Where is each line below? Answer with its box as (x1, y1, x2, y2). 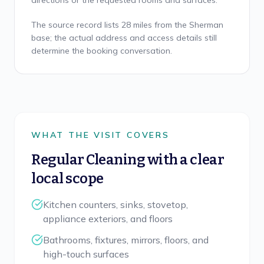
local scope (31, 170, 104, 187)
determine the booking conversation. (31, 45, 172, 56)
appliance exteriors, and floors (43, 213, 173, 225)
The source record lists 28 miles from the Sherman (31, 19, 223, 30)
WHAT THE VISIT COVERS (31, 130, 170, 140)
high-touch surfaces (43, 248, 129, 260)
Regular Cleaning (31, 151, 146, 168)
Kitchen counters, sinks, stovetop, (43, 199, 188, 210)
